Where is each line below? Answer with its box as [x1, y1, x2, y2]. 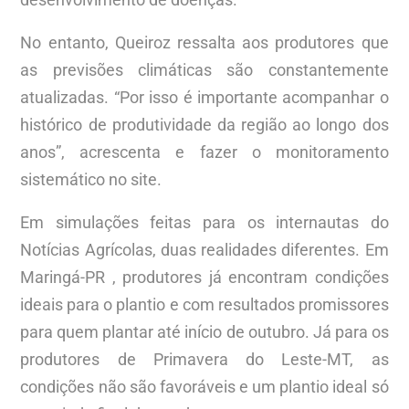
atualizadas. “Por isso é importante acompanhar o [20, 88, 389, 108]
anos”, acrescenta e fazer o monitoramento [20, 142, 389, 163]
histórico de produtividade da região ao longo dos [20, 115, 389, 135]
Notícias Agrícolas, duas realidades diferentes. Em [20, 240, 389, 260]
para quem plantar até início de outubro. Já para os [20, 322, 389, 342]
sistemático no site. [20, 170, 163, 190]
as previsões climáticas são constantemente [20, 60, 389, 80]
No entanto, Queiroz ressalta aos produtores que [20, 33, 389, 53]
